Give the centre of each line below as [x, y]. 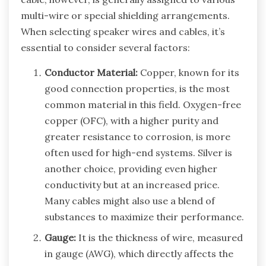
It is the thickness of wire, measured [159, 238]
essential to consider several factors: [105, 48]
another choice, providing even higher [131, 169]
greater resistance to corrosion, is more [137, 137]
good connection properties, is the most [137, 89]
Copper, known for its [189, 73]
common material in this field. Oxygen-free [143, 105]
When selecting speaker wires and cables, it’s [123, 32]
